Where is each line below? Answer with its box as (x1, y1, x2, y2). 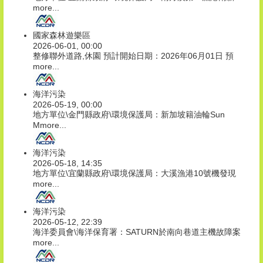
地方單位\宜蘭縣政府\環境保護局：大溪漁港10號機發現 (33, 168, 236, 178)
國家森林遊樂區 (33, 31, 90, 41)
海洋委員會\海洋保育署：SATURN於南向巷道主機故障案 (33, 227, 241, 237)
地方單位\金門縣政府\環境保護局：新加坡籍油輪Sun (33, 110, 225, 120)
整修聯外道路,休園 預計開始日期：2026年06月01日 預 (33, 51, 234, 61)
